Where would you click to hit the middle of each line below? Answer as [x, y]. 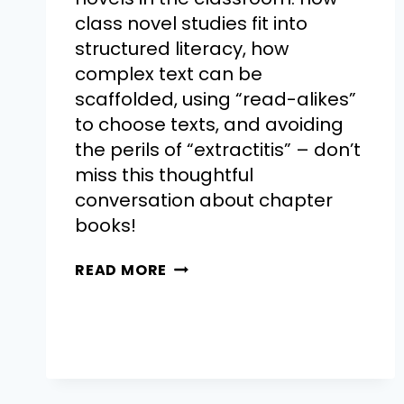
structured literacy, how [182, 49]
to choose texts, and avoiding [209, 125]
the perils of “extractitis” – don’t [218, 150]
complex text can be [169, 74]
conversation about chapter [204, 201]
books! [106, 226]
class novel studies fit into [191, 24]
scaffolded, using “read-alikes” [216, 100]
